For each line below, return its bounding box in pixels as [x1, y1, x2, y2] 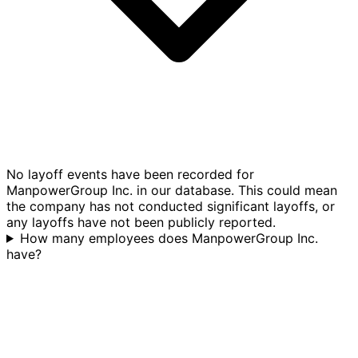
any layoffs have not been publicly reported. [6, 213, 276, 230]
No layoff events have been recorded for [6, 165, 254, 182]
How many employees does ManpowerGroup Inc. [19, 229, 318, 246]
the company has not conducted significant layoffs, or [6, 197, 335, 214]
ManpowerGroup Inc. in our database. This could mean [6, 181, 337, 198]
